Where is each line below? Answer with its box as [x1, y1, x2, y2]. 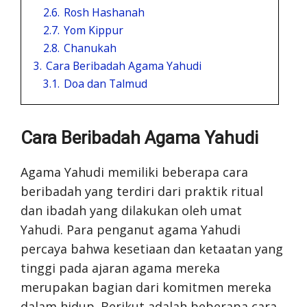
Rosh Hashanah [64, 4, 145, 20]
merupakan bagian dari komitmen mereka [21, 278, 271, 295]
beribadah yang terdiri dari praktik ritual [21, 182, 263, 199]
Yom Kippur [64, 22, 123, 38]
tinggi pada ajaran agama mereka [21, 259, 220, 276]
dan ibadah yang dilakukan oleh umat [21, 201, 242, 219]
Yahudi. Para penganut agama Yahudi [21, 221, 241, 238]
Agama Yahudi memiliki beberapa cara [21, 163, 248, 180]
